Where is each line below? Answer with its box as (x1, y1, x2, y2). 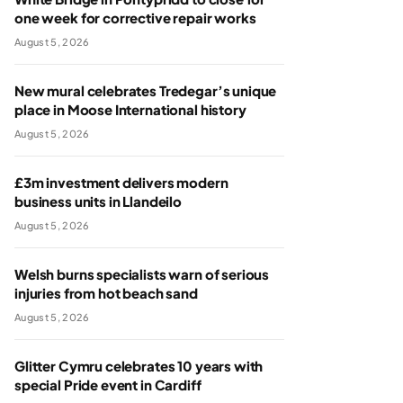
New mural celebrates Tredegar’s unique (14, 82, 277, 99)
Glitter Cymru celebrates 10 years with (14, 357, 264, 374)
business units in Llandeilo (14, 193, 182, 210)
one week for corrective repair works (14, 9, 256, 26)
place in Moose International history (14, 101, 246, 118)
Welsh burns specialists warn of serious (14, 265, 270, 282)
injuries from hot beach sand (14, 284, 198, 301)
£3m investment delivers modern (14, 174, 228, 191)
